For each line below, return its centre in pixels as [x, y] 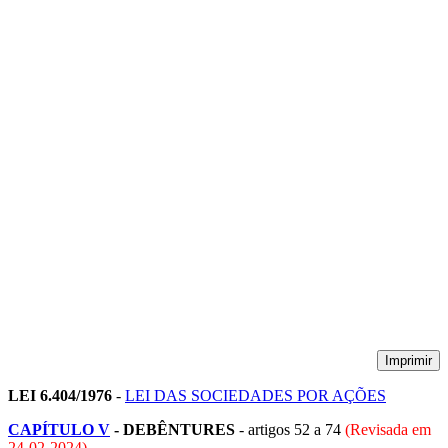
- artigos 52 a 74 [290, 429]
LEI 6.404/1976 [60, 395]
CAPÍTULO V [59, 429]
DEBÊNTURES [179, 429]
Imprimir [408, 360]
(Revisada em [388, 429]
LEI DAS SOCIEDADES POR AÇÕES [255, 395]
